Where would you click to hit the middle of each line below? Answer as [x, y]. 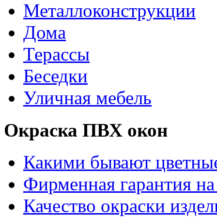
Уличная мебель [87, 98]
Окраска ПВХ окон [86, 130]
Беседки [55, 76]
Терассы [56, 54]
